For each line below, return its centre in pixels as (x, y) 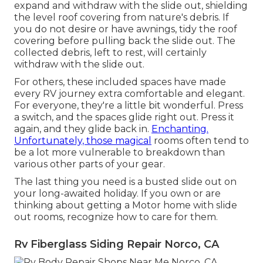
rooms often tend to (200, 141)
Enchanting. (180, 129)
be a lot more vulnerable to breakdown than (119, 153)
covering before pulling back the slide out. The (125, 41)
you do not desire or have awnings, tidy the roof (126, 29)
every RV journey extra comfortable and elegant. (129, 94)
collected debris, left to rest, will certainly (110, 53)
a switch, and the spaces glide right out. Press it (124, 117)
